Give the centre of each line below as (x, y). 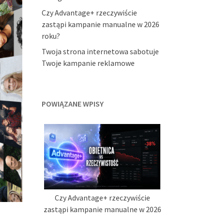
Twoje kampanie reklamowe (88, 63)
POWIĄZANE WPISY (73, 104)
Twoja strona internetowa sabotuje (100, 51)
